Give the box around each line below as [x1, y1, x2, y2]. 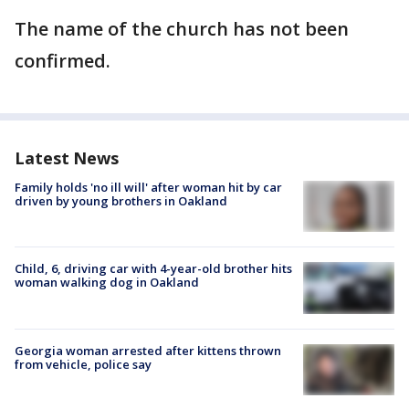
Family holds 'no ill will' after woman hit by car [15, 179, 282, 196]
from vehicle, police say [15, 355, 152, 372]
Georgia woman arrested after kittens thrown [15, 341, 281, 359]
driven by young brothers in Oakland [15, 193, 227, 210]
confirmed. [15, 48, 115, 74]
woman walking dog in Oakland [15, 274, 199, 291]
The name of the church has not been [15, 16, 349, 42]
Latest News [15, 147, 119, 170]
